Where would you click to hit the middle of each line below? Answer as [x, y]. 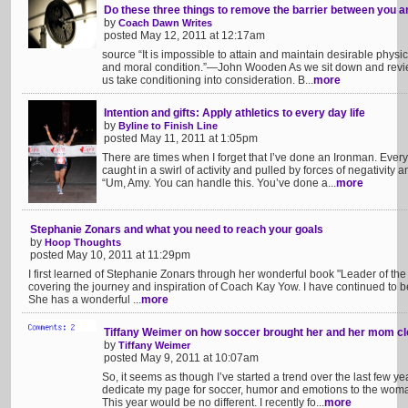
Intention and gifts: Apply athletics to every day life [235, 113]
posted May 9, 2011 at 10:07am [181, 358]
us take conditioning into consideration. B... [208, 80]
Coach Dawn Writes [165, 23]
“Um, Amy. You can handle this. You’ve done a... [219, 183]
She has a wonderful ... [85, 300]
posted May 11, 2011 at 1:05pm [181, 138]
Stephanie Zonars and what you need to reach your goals [177, 229]
